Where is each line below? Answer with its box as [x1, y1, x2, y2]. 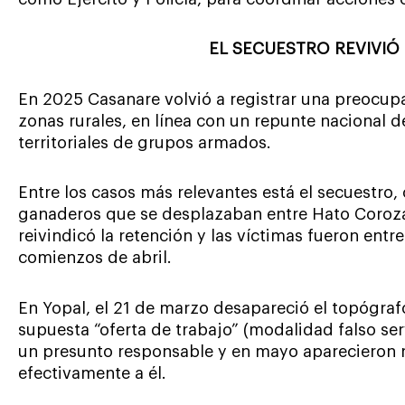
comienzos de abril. [18, 250, 172, 267]
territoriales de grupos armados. [18, 134, 271, 151]
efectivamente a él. [18, 364, 166, 381]
